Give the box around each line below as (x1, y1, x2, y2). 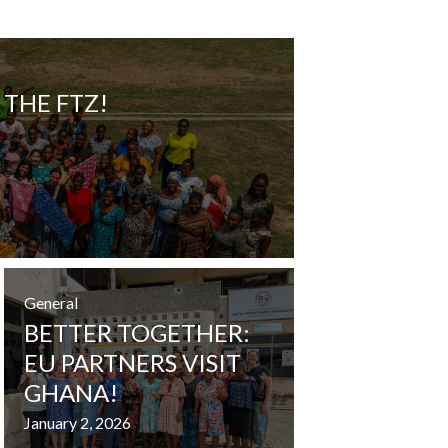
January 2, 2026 (24, 412, 131, 432)
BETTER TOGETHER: (24, 317, 250, 347)
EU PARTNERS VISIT (24, 347, 241, 377)
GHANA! (24, 377, 118, 407)
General (24, 292, 78, 312)
